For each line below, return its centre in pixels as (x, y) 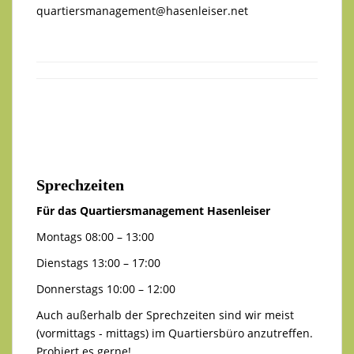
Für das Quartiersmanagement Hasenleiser (153, 210)
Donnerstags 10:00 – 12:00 (106, 288)
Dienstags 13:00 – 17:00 (98, 262)
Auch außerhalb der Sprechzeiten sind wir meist (165, 314)
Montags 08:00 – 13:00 (95, 236)
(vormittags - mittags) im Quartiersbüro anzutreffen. (175, 333)
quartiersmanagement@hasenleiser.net (142, 10)
